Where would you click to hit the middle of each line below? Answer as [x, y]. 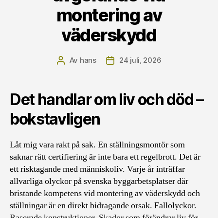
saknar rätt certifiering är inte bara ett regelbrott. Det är [105, 157]
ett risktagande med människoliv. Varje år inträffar [97, 169]
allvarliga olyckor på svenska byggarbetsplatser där [99, 181]
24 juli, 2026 [140, 60]
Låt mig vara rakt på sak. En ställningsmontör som [97, 145]
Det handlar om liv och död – [107, 100]
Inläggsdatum [134, 61]
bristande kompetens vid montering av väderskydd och [105, 193]
